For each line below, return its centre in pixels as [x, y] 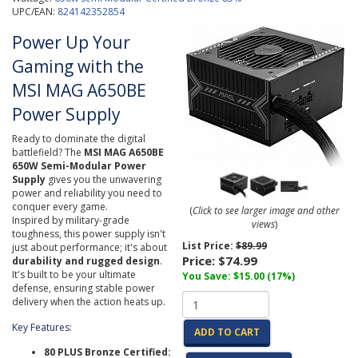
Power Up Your [71, 42]
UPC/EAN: [35, 12]
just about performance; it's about [89, 247]
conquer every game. [60, 207]
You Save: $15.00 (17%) [239, 276]
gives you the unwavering [103, 179]
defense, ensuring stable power [84, 288]
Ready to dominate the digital [79, 139]
